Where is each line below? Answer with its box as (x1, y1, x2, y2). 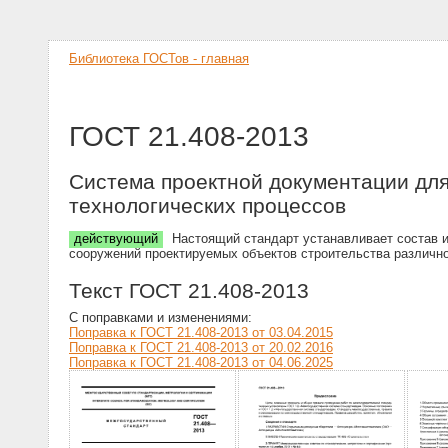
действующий (74, 231, 158, 247)
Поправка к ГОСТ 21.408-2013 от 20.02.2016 (69, 339, 333, 355)
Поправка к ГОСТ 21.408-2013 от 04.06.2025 (69, 354, 333, 370)
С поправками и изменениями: (69, 309, 252, 325)
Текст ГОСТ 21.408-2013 (69, 278, 309, 302)
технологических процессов (69, 194, 346, 218)
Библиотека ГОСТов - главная (69, 51, 249, 66)
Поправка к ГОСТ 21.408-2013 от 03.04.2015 (69, 324, 333, 340)
